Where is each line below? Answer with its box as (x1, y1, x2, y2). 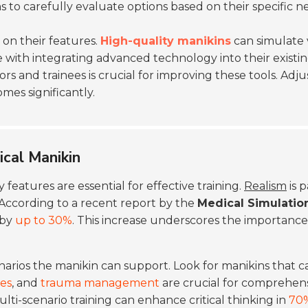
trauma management (41, 276, 159, 289)
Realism (244, 179, 287, 192)
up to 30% (15, 214, 72, 227)
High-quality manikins (100, 34, 231, 47)
